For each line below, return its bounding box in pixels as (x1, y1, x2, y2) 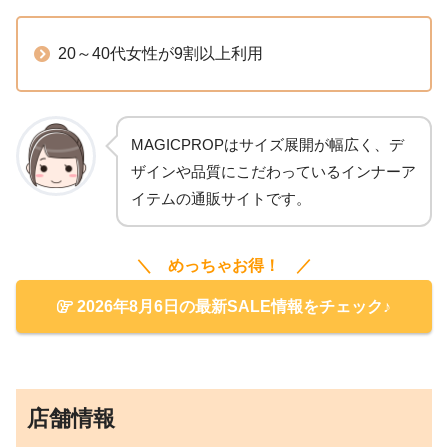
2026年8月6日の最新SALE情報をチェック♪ (73, 298, 391, 316)
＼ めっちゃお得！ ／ (136, 257, 312, 275)
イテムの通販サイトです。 (131, 190, 311, 208)
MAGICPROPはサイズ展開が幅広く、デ (131, 136, 404, 154)
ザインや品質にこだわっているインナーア (131, 163, 416, 181)
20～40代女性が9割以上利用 (58, 45, 263, 63)
